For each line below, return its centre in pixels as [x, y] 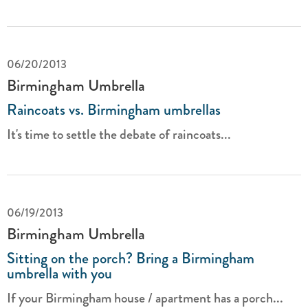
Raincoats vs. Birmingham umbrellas [114, 110]
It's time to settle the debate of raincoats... [119, 134]
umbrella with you [59, 273]
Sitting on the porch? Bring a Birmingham [131, 258]
